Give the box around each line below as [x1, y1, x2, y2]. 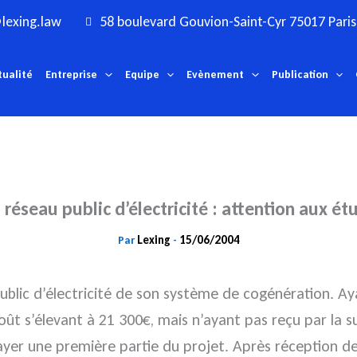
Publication [271, 68, 328, 82]
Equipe [124, 68, 159, 82]
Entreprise [45, 68, 98, 82]
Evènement [186, 68, 245, 82]
